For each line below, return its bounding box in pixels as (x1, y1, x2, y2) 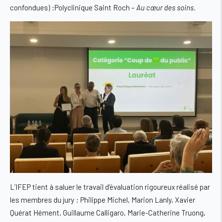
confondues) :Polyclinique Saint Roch (10, 3, 130, 12)
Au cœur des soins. (136, 3, 196, 12)
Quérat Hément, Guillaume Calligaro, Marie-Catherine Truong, (10, 208, 206, 218)
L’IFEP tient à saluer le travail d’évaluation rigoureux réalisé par (10, 182, 210, 192)
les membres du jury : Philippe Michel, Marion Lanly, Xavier (10, 195, 195, 205)
